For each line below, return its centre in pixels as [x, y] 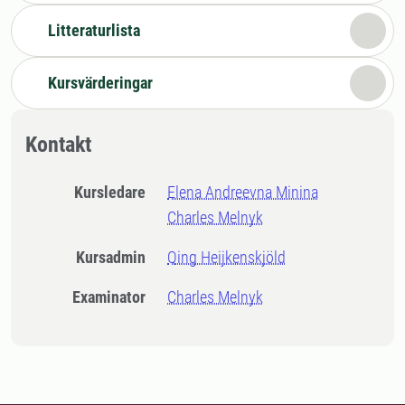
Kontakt [58, 145]
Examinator [113, 297]
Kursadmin [116, 257]
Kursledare [115, 192]
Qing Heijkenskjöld [227, 257]
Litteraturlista [94, 30]
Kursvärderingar [100, 83]
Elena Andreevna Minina [243, 192]
